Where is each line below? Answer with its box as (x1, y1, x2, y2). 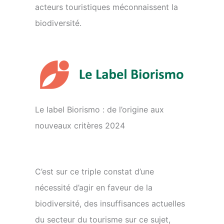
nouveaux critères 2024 (35, 120, 125, 130)
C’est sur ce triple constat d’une (35, 166, 154, 176)
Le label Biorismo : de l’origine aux (35, 104, 164, 114)
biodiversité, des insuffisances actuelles (35, 198, 185, 208)
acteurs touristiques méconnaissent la (35, 2, 178, 12)
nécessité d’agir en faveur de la (35, 182, 152, 192)
